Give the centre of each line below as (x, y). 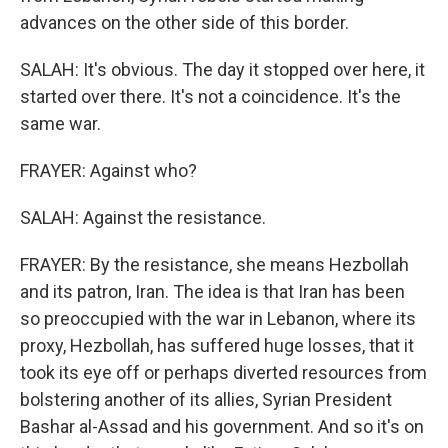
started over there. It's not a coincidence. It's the (210, 96)
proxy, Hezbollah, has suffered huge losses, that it (217, 345)
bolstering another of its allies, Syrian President (206, 399)
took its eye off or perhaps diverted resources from (223, 372)
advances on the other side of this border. (184, 22)
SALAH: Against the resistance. (143, 217)
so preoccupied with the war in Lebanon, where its (218, 318)
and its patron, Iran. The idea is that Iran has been (212, 291)
